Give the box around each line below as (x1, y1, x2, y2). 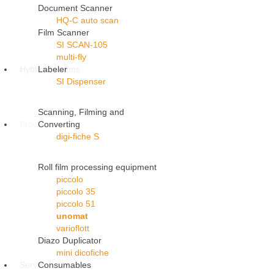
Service (20, 260, 48, 270)
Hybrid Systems (20, 64, 80, 75)
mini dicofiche (56, 248, 109, 258)
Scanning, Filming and (38, 107, 124, 117)
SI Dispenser (56, 76, 106, 87)
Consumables (38, 260, 91, 270)
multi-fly (56, 52, 86, 62)
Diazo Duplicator (38, 235, 102, 246)
